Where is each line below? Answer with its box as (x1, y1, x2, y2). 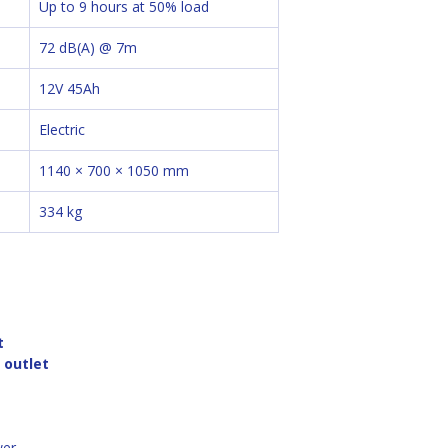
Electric (39, 120, 85, 139)
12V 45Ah (39, 79, 100, 98)
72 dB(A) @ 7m (39, 38, 137, 57)
